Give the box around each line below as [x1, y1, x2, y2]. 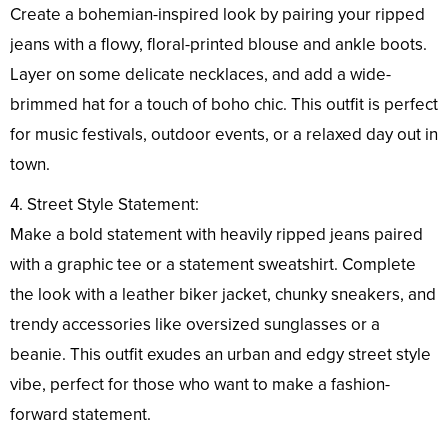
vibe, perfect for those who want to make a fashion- [10, 374, 390, 396]
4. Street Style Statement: [10, 194, 199, 216]
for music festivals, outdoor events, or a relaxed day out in [10, 124, 438, 146]
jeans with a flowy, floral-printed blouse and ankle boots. [10, 34, 427, 56]
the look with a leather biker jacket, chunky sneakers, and [10, 284, 436, 306]
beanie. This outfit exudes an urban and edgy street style [10, 344, 431, 366]
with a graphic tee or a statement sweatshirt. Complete [10, 254, 416, 276]
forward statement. [10, 404, 151, 426]
